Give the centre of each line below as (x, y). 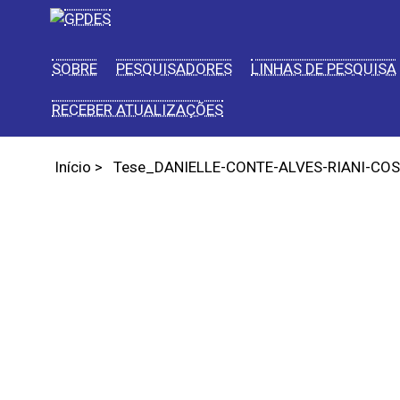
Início (73, 167)
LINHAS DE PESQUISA (324, 68)
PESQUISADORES (174, 68)
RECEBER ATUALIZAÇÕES (137, 109)
